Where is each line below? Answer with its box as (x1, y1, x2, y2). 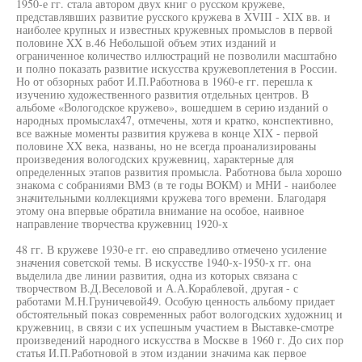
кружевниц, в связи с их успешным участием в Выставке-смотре (16, 319, 334, 335)
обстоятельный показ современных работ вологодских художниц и (16, 306, 343, 322)
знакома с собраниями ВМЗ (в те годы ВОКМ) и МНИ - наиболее (16, 177, 336, 192)
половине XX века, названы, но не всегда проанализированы (16, 138, 316, 154)
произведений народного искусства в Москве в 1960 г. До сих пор (16, 332, 343, 347)
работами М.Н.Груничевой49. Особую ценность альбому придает (16, 293, 335, 309)
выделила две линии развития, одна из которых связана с (16, 267, 297, 283)
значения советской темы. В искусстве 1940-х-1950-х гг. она (16, 255, 311, 270)
